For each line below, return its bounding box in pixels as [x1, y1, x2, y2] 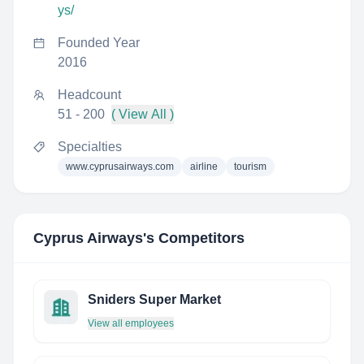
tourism [234, 161, 266, 172]
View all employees [88, 318, 174, 329]
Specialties [58, 140, 122, 154]
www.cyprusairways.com [66, 161, 174, 172]
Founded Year [58, 36, 140, 50]
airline [190, 161, 218, 172]
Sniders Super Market [88, 292, 221, 306]
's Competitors [143, 230, 245, 246]
